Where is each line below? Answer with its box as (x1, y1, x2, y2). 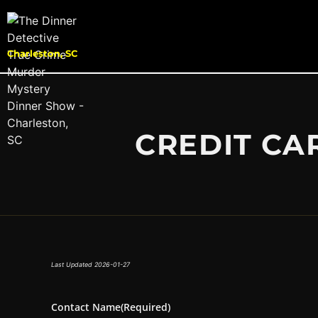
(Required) (121, 300, 170, 314)
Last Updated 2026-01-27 (51, 261, 130, 269)
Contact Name (51, 300, 121, 314)
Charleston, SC (7, 48, 77, 59)
